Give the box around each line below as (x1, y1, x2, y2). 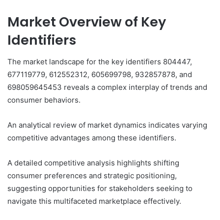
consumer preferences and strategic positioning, (7, 171, 177, 181)
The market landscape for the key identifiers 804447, (7, 57, 192, 67)
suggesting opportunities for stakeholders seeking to (7, 184, 192, 193)
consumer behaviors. (7, 95, 81, 105)
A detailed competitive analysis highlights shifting (7, 158, 179, 168)
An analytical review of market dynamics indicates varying (7, 120, 207, 130)
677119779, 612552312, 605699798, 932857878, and (7, 70, 192, 80)
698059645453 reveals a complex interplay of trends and (7, 82, 207, 92)
